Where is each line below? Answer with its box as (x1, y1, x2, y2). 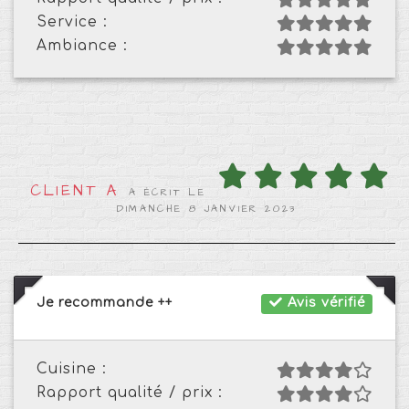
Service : (37, 13, 108, 30)
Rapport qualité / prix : (37, 383, 223, 401)
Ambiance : (37, 37, 128, 54)
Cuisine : (37, 360, 107, 377)
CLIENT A (29, 179, 121, 202)
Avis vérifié (282, 296, 365, 310)
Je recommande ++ (37, 295, 173, 309)
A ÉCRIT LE (129, 184, 207, 199)
